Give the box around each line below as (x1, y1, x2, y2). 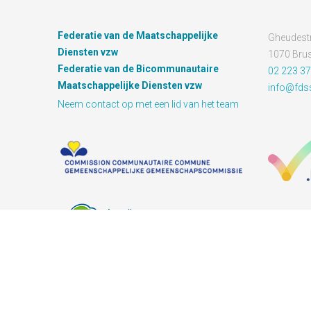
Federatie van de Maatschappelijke (58, 30, 219, 41)
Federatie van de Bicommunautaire (58, 63, 219, 74)
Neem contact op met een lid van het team (58, 99, 239, 110)
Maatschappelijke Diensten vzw (58, 80, 203, 91)
